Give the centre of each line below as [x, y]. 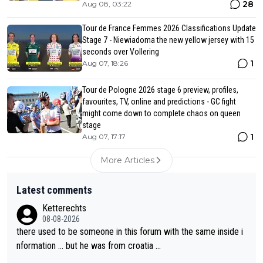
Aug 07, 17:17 [104, 137]
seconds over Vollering [121, 52]
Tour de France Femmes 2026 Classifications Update [169, 28]
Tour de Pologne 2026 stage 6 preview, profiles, [160, 90]
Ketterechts [64, 208]
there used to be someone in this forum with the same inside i [130, 232]
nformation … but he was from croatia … [89, 246]
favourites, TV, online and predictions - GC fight [159, 102]
